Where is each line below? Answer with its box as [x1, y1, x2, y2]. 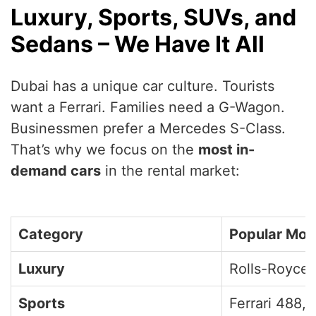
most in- [198, 141, 255, 159]
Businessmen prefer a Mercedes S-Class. [11, 120, 286, 138]
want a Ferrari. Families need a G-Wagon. [11, 99, 285, 116]
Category [18, 226, 83, 243]
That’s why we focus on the [11, 141, 198, 159]
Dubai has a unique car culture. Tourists [11, 78, 274, 95]
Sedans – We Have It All [11, 30, 265, 59]
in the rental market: [101, 162, 240, 180]
